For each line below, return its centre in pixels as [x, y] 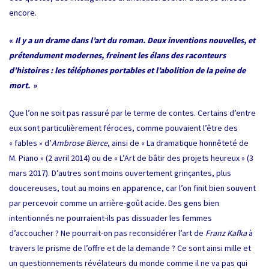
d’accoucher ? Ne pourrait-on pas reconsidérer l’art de [107, 233]
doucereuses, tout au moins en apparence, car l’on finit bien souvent [132, 188]
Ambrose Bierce [80, 143]
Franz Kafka [226, 233]
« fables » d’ [30, 143]
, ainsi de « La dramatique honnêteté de [178, 143]
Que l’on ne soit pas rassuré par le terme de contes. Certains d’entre [132, 113]
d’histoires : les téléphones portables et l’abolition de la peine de [127, 70]
